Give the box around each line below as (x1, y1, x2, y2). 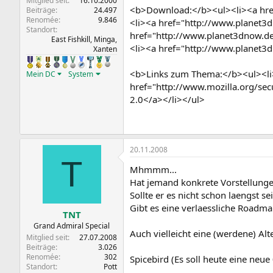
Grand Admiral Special (34, 220, 110, 231)
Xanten (93, 43, 117, 54)
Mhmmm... (130, 163, 177, 175)
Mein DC (26, 68, 55, 79)
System (68, 68, 94, 79)
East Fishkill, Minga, (51, 34, 117, 44)
